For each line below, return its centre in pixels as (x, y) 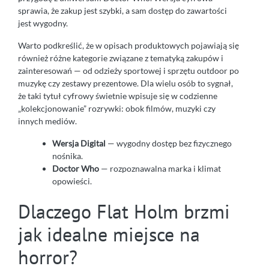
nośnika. (68, 156)
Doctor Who (76, 168)
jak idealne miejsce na (109, 234)
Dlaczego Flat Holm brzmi (124, 211)
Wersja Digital (79, 143)
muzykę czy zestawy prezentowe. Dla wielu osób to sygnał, (125, 83)
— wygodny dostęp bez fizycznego (169, 143)
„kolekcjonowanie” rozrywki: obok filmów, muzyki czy (117, 108)
